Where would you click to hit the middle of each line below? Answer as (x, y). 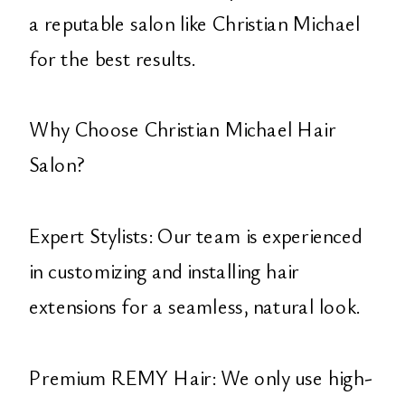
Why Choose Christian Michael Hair (182, 129)
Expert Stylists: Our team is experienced (196, 235)
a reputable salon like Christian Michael (195, 23)
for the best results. (112, 58)
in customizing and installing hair (164, 270)
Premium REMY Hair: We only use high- (201, 377)
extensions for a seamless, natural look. (194, 306)
